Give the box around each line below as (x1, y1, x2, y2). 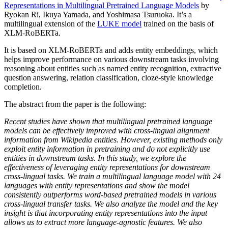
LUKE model (97, 19, 141, 28)
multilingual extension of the (4, 19, 97, 28)
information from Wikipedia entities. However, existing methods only (4, 135, 222, 145)
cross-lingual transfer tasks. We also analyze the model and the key (4, 199, 218, 209)
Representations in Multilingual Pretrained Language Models (4, 1, 199, 10)
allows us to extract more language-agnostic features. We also (4, 218, 202, 227)
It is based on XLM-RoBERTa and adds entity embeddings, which (4, 46, 218, 55)
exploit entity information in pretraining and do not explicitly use (4, 145, 210, 154)
